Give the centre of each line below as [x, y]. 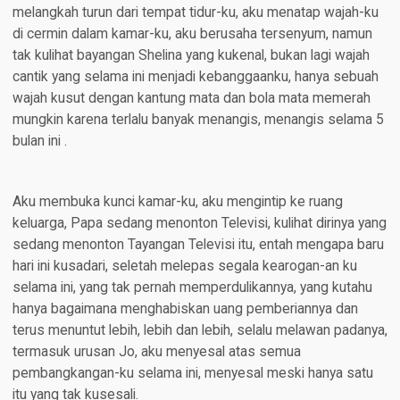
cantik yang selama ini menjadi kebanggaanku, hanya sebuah [195, 77]
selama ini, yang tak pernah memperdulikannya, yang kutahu [192, 288]
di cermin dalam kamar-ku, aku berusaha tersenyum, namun [192, 34]
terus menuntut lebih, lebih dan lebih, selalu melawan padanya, [200, 331]
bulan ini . [39, 142]
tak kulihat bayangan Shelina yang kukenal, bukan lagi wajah [191, 56]
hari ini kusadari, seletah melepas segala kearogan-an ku [184, 267]
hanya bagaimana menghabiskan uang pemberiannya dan [185, 309]
